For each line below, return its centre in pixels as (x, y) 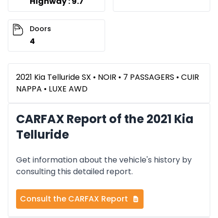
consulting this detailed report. (74, 172)
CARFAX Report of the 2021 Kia (105, 119)
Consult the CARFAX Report (74, 199)
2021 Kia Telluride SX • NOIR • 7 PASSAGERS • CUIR (108, 77)
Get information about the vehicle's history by (104, 160)
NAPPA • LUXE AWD (52, 89)
